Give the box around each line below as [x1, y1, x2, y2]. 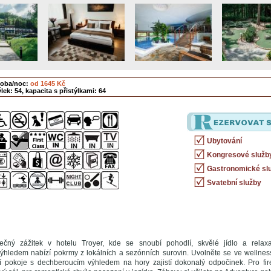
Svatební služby [206, 178, 261, 187]
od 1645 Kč [30, 80, 65, 87]
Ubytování [206, 137, 242, 145]
